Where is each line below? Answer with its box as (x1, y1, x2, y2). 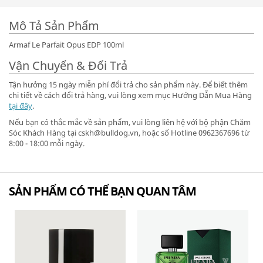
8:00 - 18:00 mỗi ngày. (9, 138, 85, 149)
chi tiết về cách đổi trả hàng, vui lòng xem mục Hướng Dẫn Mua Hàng (9, 90, 252, 100)
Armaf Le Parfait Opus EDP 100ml (9, 39, 124, 50)
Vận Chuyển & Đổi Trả (9, 58, 127, 73)
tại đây (9, 100, 32, 111)
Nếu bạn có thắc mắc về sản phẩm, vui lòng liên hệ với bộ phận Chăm (9, 117, 251, 127)
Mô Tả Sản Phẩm (9, 18, 99, 33)
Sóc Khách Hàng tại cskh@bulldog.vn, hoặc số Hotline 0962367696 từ (9, 127, 249, 138)
